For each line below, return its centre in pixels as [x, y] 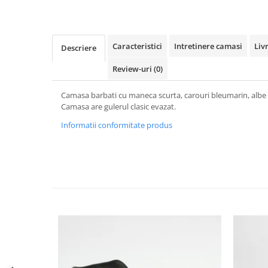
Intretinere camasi [208, 46]
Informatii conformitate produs [117, 125]
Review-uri [133, 69]
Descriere [79, 48]
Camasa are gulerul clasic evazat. [118, 106]
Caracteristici [137, 46]
